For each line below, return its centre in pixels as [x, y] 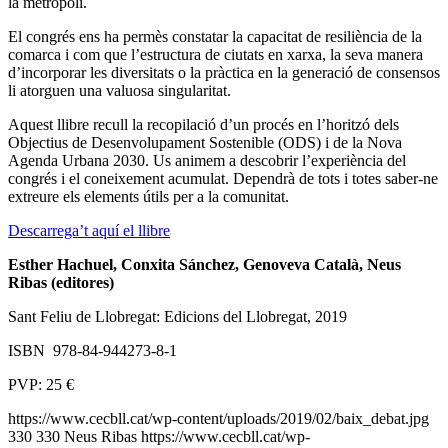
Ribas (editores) [61, 283]
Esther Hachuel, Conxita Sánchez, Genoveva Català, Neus [204, 265]
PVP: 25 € [41, 385]
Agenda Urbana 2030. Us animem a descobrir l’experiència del [207, 161]
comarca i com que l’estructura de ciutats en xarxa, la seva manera [215, 55]
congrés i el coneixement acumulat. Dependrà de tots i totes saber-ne [223, 179]
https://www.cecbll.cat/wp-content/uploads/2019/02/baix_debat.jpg [218, 419]
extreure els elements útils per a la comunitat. [148, 197]
